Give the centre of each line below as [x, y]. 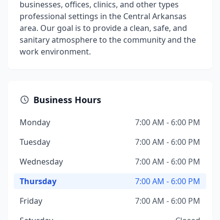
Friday [31, 201]
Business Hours [67, 100]
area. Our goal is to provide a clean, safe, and [103, 28]
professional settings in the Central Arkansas [103, 16]
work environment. [55, 52]
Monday [35, 122]
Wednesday [41, 162]
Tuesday [35, 142]
